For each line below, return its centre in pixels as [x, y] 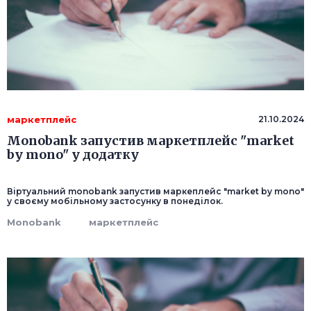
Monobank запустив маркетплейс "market [151, 141]
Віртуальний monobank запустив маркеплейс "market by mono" [155, 192]
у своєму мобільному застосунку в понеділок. [115, 201]
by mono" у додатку [73, 155]
